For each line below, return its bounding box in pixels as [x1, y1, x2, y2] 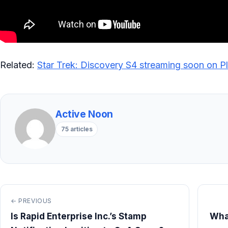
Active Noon [55, 108, 113, 121]
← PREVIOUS [11, 197, 52, 205]
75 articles [61, 125, 93, 133]
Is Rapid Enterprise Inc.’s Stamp [11, 211, 147, 222]
